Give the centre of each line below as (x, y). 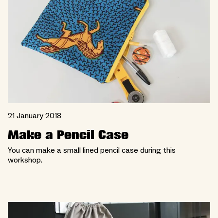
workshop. (25, 160)
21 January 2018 (35, 116)
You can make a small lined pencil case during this (92, 151)
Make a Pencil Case (68, 135)
